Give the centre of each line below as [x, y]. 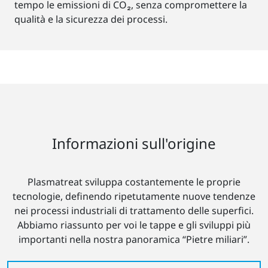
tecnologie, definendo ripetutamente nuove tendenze [134, 197]
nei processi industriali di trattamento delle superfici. [134, 211]
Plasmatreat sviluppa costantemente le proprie [134, 182]
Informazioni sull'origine [134, 144]
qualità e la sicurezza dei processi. [91, 19]
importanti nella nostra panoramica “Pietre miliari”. [134, 240]
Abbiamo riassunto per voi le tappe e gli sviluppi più [134, 225]
